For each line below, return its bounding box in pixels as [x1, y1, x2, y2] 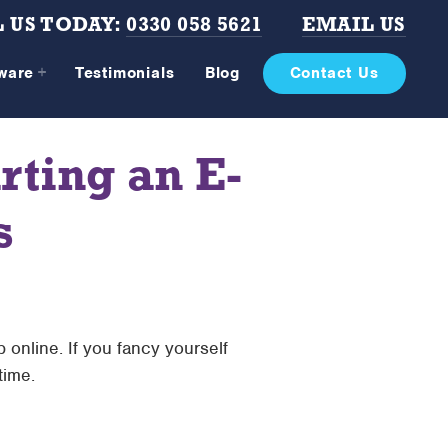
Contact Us [289, 63, 379, 83]
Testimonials [74, 63, 175, 83]
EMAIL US [302, 16, 406, 36]
